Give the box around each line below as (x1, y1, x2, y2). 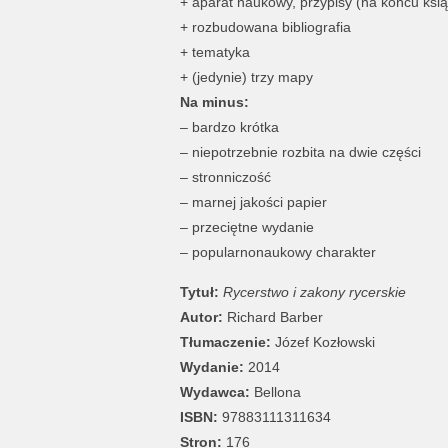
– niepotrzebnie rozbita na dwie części (179, 143, 421, 160)
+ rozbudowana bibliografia (179, 18, 351, 35)
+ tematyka (179, 43, 250, 60)
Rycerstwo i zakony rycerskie (222, 283, 406, 300)
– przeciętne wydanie (179, 218, 314, 235)
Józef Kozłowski (270, 333, 375, 350)
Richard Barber (222, 308, 323, 325)
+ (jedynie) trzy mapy (179, 68, 313, 85)
